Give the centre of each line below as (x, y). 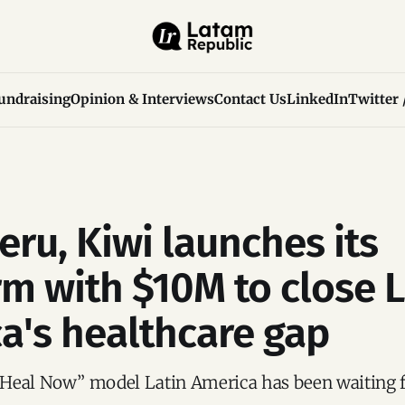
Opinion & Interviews (142, 99)
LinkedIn (317, 99)
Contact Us (250, 99)
